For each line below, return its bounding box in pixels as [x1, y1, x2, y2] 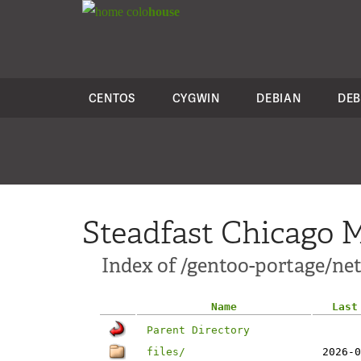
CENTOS [88, 90, 135, 106]
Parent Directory [147, 324, 250, 336]
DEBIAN [256, 90, 301, 106]
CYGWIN [172, 90, 220, 106]
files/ [147, 346, 185, 358]
